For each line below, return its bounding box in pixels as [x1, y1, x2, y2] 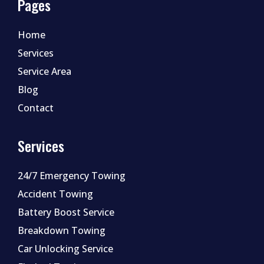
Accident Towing [18, 187, 93, 201]
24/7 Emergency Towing [18, 169, 126, 183]
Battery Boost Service [18, 206, 114, 219]
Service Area [18, 65, 71, 78]
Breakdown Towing [18, 224, 105, 237]
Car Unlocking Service [18, 242, 113, 256]
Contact [18, 101, 54, 115]
